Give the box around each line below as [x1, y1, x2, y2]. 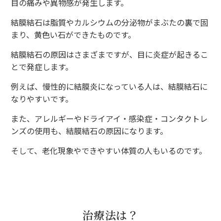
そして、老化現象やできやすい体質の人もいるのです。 [11, 144, 207, 156]
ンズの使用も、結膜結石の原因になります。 [11, 124, 168, 137]
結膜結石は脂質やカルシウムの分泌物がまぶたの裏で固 [11, 16, 209, 28]
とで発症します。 [11, 60, 74, 73]
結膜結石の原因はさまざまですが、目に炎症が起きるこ [11, 48, 209, 60]
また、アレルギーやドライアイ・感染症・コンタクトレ [11, 112, 208, 124]
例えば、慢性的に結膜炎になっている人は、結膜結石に [11, 80, 208, 92]
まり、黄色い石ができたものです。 [11, 28, 136, 40]
